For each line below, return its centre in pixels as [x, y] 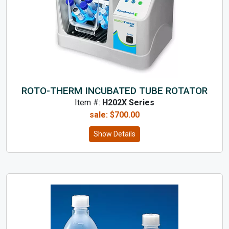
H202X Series [128, 102]
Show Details [114, 134]
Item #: [88, 102]
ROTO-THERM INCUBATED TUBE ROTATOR [114, 90]
